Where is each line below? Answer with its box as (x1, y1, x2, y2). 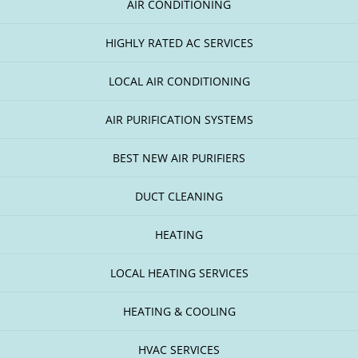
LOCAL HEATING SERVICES (109, 265, 249, 281)
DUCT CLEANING (135, 189, 223, 205)
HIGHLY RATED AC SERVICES (105, 35, 253, 51)
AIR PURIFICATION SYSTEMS (105, 112, 253, 128)
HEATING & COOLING (122, 304, 236, 320)
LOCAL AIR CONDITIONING (108, 74, 250, 89)
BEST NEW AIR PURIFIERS (113, 150, 245, 166)
